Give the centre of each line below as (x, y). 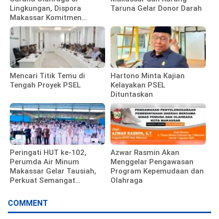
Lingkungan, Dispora (45, 9)
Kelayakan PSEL (138, 85)
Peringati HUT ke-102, (48, 153)
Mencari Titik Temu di (47, 76)
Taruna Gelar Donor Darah (156, 9)
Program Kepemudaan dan (157, 171)
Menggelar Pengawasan (152, 162)
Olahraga (127, 181)
